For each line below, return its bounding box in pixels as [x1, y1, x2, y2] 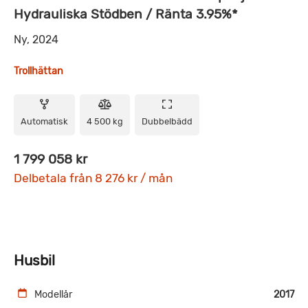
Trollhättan [14, 65, 63, 77]
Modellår [34, 288, 72, 300]
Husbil [14, 252, 55, 269]
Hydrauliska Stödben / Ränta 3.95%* [14, 5, 238, 22]
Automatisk [21, 115, 68, 126]
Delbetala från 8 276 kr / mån [14, 170, 173, 185]
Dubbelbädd [142, 115, 192, 126]
